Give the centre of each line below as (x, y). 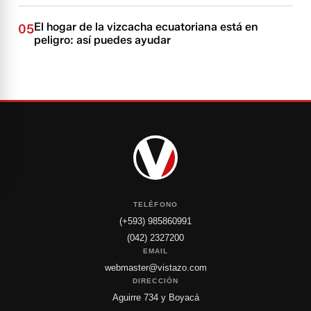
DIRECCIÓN (155, 281)
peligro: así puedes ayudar (103, 40)
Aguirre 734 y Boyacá (155, 297)
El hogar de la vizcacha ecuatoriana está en (146, 27)
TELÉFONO (155, 204)
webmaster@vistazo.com (155, 268)
